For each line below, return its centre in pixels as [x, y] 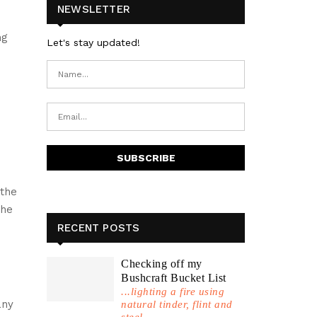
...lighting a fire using [173, 292]
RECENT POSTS [99, 228]
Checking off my [162, 264]
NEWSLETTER [94, 9]
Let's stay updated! [93, 42]
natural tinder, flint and [177, 304]
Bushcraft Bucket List [174, 278]
